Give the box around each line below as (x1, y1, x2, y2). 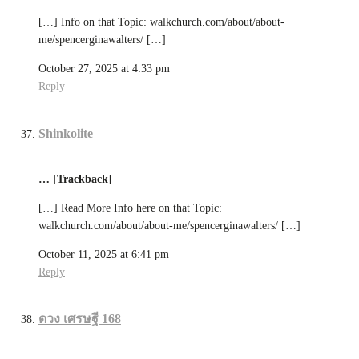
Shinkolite (38, 126, 93, 140)
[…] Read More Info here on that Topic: (38, 202, 222, 215)
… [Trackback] (38, 173, 112, 186)
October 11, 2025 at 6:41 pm (38, 248, 169, 261)
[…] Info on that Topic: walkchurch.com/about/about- (38, 16, 284, 29)
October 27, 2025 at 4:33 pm (38, 63, 170, 75)
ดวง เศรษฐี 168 (38, 312, 121, 326)
